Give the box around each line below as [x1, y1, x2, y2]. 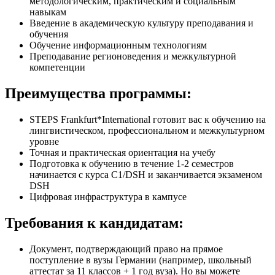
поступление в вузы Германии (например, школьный [29, 255, 252, 266]
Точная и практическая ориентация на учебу [29, 147, 215, 158]
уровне [29, 136, 59, 147]
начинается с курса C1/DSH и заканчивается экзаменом [29, 169, 262, 180]
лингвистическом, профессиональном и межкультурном [29, 125, 265, 136]
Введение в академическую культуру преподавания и [29, 18, 254, 29]
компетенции [29, 62, 85, 73]
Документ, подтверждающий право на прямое [29, 244, 223, 255]
